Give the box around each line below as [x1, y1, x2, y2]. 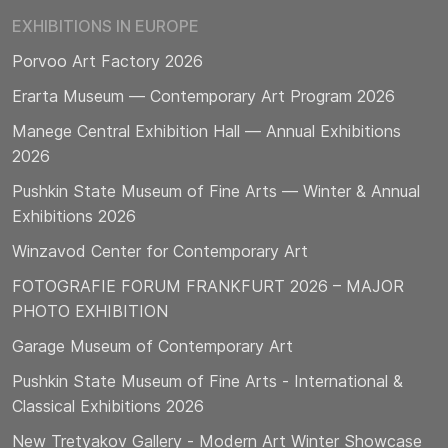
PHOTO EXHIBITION [12, 300, 168, 321]
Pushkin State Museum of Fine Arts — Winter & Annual [12, 180, 420, 201]
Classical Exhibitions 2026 [12, 395, 204, 416]
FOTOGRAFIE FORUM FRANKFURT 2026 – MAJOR [12, 275, 404, 296]
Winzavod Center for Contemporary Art [12, 240, 308, 261]
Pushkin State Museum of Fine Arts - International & [12, 370, 403, 391]
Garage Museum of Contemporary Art [12, 335, 293, 356]
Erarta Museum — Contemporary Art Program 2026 [12, 85, 395, 106]
